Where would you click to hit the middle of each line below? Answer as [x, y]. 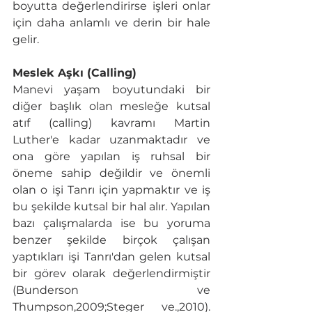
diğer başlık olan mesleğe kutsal [111, 107]
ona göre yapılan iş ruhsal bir [111, 157]
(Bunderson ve [111, 290]
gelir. [26, 40]
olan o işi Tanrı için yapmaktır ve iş [111, 190]
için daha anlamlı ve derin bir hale [111, 23]
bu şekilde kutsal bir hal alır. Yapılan [111, 207]
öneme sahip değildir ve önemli [111, 173]
